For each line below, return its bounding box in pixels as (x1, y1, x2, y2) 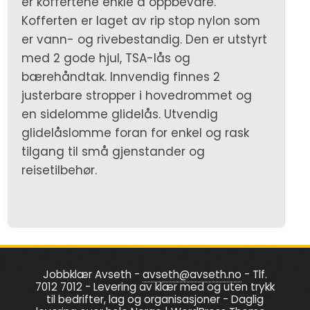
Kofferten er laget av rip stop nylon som (21, 12, 261, 30)
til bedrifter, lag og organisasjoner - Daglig (46, 292, 264, 307)
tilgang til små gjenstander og (21, 143, 206, 161)
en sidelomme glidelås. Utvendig (21, 106, 219, 123)
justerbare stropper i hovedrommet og (21, 87, 253, 104)
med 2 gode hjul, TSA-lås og (21, 50, 191, 67)
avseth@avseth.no (142, 267, 241, 282)
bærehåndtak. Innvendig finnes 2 (21, 69, 221, 86)
